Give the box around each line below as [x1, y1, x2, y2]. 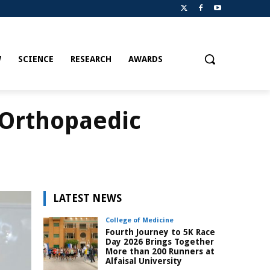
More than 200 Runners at [105, 246, 215, 257]
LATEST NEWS [53, 192, 122, 205]
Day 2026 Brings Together [105, 237, 214, 247]
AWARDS [128, 54, 163, 64]
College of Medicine [105, 216, 174, 225]
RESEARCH [70, 54, 111, 64]
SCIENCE [17, 54, 54, 64]
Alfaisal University [105, 256, 182, 266]
